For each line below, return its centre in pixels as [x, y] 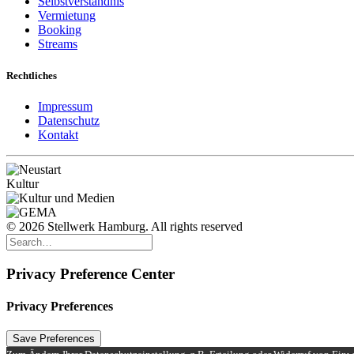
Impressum [65, 106]
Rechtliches [32, 75]
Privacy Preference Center [90, 273]
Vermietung [67, 16]
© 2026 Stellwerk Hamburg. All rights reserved [124, 226]
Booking [60, 30]
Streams [58, 44]
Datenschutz [69, 120]
